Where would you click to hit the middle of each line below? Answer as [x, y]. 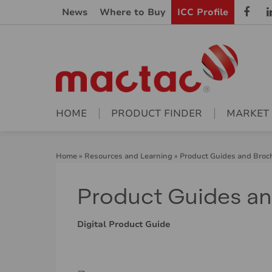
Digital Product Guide [124, 225]
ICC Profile [203, 12]
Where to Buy [132, 12]
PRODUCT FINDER [157, 114]
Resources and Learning [128, 156]
